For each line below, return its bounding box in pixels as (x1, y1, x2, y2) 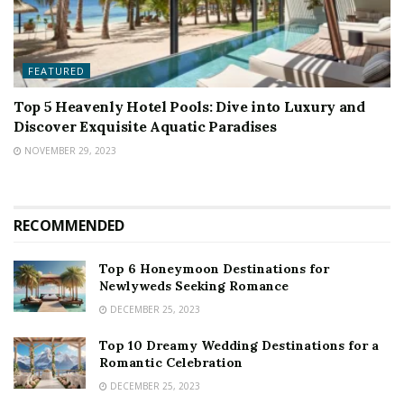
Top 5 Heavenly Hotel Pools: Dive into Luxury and (14, 97, 365, 115)
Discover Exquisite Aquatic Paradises (14, 117, 277, 135)
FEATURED (28, 64, 85, 78)
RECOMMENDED (14, 216, 124, 235)
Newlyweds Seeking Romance (99, 278, 289, 294)
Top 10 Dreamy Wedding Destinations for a (99, 337, 379, 353)
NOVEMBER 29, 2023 (22, 144, 116, 157)
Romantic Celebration (99, 354, 243, 371)
